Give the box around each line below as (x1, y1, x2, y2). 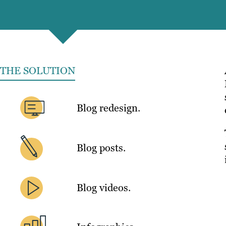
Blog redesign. (77, 101, 140, 115)
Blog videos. (77, 181, 131, 195)
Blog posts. (77, 141, 126, 155)
